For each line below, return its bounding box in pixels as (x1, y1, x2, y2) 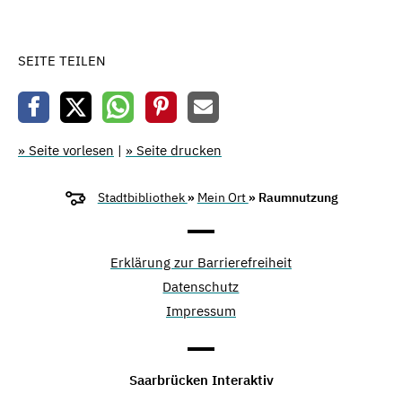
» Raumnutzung (248, 189, 338, 206)
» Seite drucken (126, 141, 222, 159)
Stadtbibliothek (97, 189, 188, 206)
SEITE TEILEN (18, 52, 106, 70)
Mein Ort (197, 189, 249, 206)
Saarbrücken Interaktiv (128, 371, 274, 389)
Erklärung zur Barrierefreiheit (109, 253, 292, 271)
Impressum (165, 301, 236, 319)
